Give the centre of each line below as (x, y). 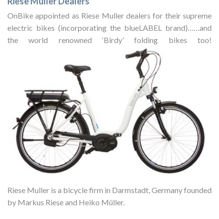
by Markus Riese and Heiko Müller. (66, 202)
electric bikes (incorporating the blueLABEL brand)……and (109, 27)
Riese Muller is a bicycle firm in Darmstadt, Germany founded (109, 190)
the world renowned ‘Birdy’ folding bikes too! (109, 40)
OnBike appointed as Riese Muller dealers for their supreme (109, 15)
